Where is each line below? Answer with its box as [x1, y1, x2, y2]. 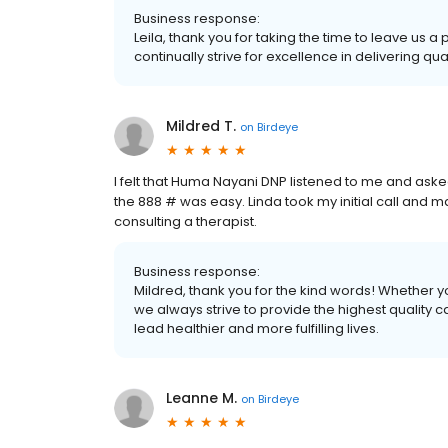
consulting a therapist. [114, 212, 257, 231]
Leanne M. [166, 388, 237, 408]
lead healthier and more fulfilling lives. [134, 319, 379, 338]
